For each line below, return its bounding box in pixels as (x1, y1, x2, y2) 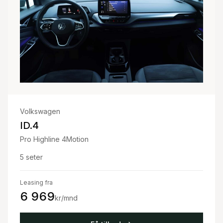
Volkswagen (20, 107, 60, 115)
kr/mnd (55, 193, 78, 202)
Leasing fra (20, 178, 53, 186)
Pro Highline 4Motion (20, 134, 89, 143)
